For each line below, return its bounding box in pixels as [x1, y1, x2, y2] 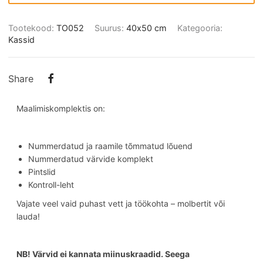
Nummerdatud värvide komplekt [28, 153, 153, 164]
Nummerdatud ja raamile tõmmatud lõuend [28, 140, 193, 151]
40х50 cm [126, 22, 167, 33]
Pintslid [28, 166, 56, 177]
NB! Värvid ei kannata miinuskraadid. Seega [16, 248, 190, 259]
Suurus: [95, 22, 126, 33]
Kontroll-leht [28, 179, 74, 190]
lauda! [16, 211, 40, 221]
